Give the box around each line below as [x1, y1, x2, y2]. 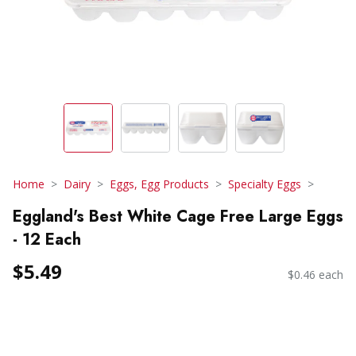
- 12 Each [13, 227, 81, 251]
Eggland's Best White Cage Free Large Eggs [13, 204, 343, 228]
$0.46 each [288, 267, 343, 283]
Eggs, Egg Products [110, 176, 209, 192]
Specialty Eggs [228, 176, 301, 192]
